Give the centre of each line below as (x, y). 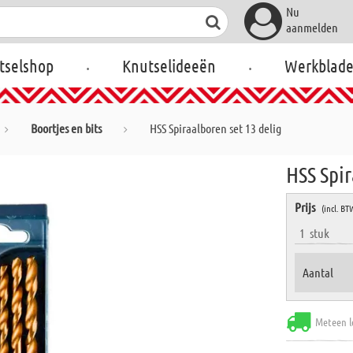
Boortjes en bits (66, 128)
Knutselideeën (169, 65)
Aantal (318, 272)
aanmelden (312, 27)
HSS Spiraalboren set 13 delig (216, 128)
